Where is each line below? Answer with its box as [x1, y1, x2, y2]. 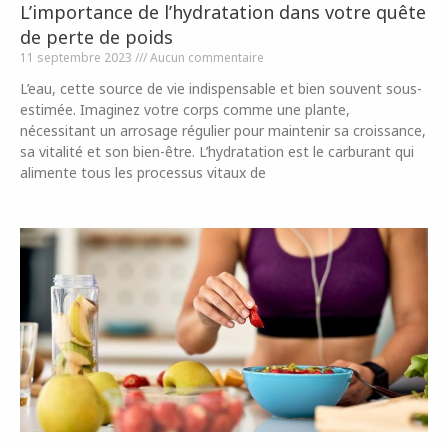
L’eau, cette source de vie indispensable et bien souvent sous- [20, 79, 422, 98]
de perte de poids [20, 25, 173, 49]
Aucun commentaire [147, 49, 264, 66]
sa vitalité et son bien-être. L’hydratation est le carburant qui [20, 142, 414, 161]
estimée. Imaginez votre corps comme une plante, [20, 100, 350, 119]
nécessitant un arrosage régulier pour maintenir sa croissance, [20, 121, 426, 140]
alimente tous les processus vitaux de [20, 163, 266, 182]
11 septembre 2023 [20, 49, 135, 66]
